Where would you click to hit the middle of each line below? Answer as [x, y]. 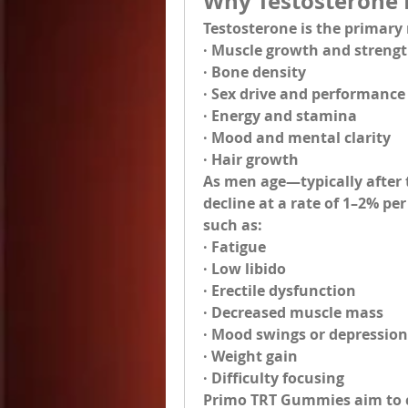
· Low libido [245, 269]
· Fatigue [235, 247]
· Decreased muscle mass [293, 312]
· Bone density [255, 72]
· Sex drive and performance [304, 94]
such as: [233, 225]
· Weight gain [250, 356]
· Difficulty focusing [274, 378]
